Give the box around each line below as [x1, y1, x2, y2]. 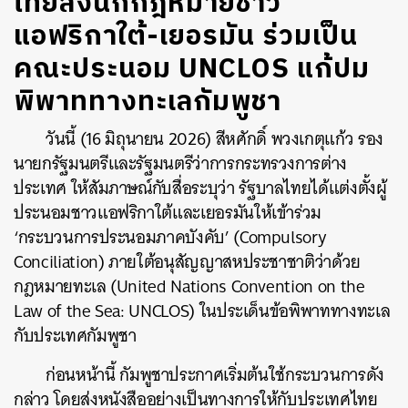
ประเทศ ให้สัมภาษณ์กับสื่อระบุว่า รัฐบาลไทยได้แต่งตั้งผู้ [14, 173, 387, 203]
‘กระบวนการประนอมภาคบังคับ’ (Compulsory [14, 222, 327, 252]
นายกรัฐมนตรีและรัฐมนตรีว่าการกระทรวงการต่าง [14, 148, 348, 178]
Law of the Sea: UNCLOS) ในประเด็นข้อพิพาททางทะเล [14, 296, 391, 326]
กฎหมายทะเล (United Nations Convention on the [14, 271, 365, 301]
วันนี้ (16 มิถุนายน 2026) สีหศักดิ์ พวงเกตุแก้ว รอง [46, 124, 383, 154]
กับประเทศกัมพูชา [14, 321, 137, 351]
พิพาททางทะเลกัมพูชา [14, 80, 281, 125]
